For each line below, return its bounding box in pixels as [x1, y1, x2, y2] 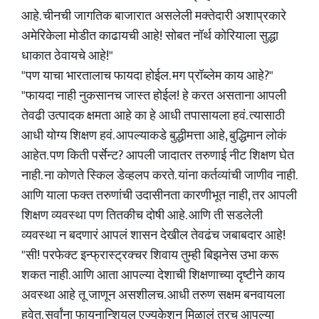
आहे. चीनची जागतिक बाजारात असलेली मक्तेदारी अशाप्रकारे [21, 6, 286, 27]
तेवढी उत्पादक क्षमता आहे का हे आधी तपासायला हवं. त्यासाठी [21, 105, 285, 127]
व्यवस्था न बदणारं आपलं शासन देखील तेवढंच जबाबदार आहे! [21, 225, 286, 246]
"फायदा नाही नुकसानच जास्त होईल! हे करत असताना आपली [21, 85, 286, 107]
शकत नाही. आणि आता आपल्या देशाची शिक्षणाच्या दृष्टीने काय [21, 265, 285, 286]
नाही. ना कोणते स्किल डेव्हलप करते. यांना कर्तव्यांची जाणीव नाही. [21, 165, 296, 187]
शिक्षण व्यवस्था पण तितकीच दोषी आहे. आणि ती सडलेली [21, 205, 263, 226]
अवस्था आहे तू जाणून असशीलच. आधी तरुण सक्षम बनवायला [21, 285, 285, 306]
